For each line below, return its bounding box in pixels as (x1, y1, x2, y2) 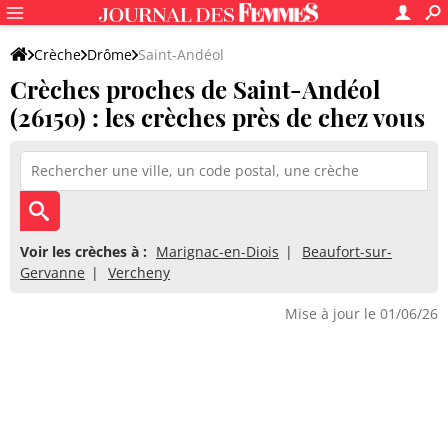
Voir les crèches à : (20, 242, 147, 261)
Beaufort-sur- (302, 242, 392, 261)
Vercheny (108, 263, 170, 282)
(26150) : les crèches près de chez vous (10, 101, 425, 133)
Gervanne (20, 263, 85, 282)
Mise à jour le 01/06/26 (285, 304, 438, 323)
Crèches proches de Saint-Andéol (10, 73, 380, 105)
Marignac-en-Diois (156, 242, 279, 261)
